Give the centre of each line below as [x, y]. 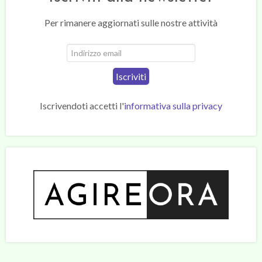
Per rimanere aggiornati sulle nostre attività [131, 23]
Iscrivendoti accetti [80, 106]
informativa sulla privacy [173, 106]
